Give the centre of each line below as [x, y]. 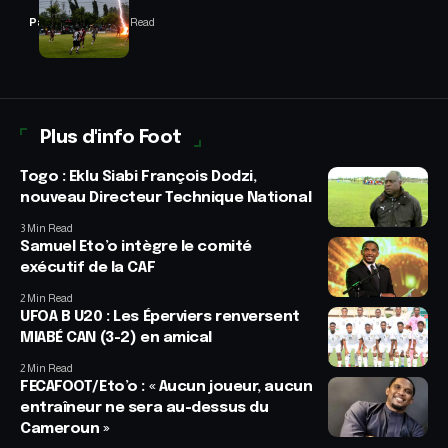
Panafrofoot [65, 22]
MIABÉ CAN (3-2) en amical [116, 338]
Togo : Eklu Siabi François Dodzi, [138, 177]
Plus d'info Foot [111, 137]
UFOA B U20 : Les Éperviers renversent [160, 317]
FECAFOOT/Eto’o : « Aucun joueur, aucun [166, 387]
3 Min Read [46, 228]
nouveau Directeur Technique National [166, 198]
